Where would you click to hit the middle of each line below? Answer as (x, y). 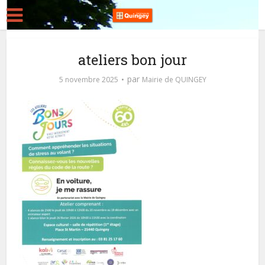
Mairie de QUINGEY (174, 80)
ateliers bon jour (132, 60)
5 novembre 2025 (88, 80)
